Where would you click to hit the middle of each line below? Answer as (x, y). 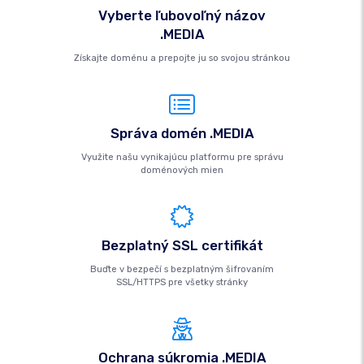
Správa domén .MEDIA (182, 133)
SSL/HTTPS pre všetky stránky (182, 282)
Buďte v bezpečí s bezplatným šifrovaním (182, 269)
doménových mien (182, 170)
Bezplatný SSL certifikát (182, 245)
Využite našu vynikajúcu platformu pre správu (182, 157)
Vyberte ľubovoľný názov (182, 15)
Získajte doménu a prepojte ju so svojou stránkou (182, 58)
